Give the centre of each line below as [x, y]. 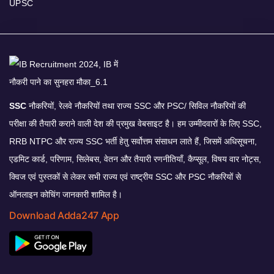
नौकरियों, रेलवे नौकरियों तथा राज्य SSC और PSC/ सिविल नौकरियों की [136, 106]
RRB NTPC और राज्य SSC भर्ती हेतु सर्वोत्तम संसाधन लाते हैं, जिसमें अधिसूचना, [133, 142]
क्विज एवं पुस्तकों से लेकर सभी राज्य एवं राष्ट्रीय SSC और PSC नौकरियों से [125, 177]
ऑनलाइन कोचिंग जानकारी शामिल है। [66, 195]
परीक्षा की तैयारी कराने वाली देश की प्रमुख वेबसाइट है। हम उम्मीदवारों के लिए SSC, [135, 124]
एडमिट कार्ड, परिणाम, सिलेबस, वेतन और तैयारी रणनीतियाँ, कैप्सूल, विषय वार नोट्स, [135, 159]
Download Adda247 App [64, 216]
